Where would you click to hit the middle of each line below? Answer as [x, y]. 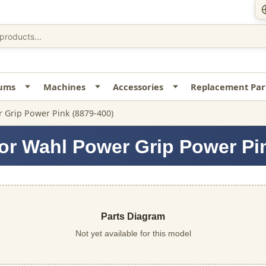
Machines [64, 87]
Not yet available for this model [133, 234]
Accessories [138, 87]
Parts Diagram [133, 217]
